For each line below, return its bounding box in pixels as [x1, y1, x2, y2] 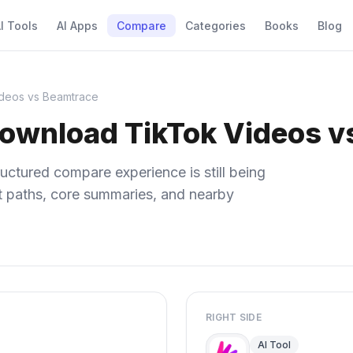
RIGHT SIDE [206, 311, 262, 323]
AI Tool [258, 339, 291, 351]
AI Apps [57, 19, 98, 32]
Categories [185, 19, 246, 32]
